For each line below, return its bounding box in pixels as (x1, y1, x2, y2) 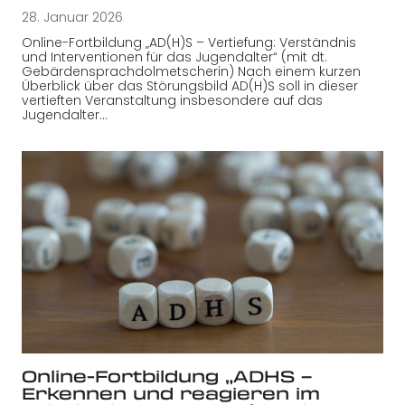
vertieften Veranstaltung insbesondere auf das (22, 90, 323, 109)
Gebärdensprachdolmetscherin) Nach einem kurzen (22, 61, 361, 80)
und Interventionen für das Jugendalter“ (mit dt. (22, 47, 327, 66)
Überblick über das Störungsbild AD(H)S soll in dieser (22, 76, 358, 95)
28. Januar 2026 (22, 7, 123, 26)
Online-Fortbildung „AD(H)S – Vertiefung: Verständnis (22, 33, 356, 52)
